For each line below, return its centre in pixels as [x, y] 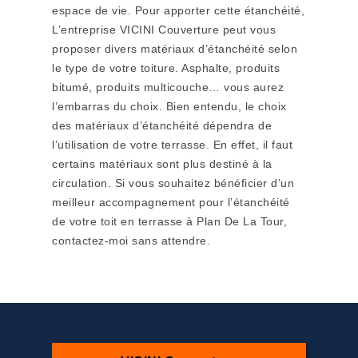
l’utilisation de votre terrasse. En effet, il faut [172, 145]
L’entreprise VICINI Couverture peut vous [164, 30]
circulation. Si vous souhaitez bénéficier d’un [173, 183]
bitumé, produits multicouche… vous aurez [168, 87]
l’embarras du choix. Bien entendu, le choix [169, 106]
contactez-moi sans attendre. [131, 241]
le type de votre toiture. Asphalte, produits [166, 68]
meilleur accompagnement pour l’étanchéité [171, 202]
